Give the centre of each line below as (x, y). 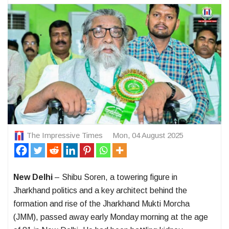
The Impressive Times (65, 135)
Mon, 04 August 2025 (148, 135)
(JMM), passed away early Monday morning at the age (111, 217)
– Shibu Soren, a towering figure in (115, 177)
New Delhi (33, 177)
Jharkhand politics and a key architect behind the (100, 191)
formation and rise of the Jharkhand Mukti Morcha (101, 204)
